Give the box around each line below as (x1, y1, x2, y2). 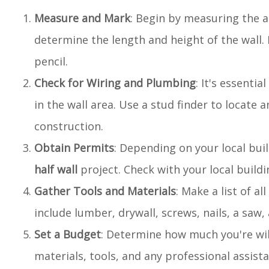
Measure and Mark (34, 11, 130, 25)
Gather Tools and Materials (34, 184, 176, 198)
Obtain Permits (34, 141, 114, 155)
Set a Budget (34, 227, 101, 241)
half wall (34, 162, 77, 177)
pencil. (34, 54, 68, 68)
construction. (34, 119, 103, 133)
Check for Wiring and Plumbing (34, 76, 196, 90)
